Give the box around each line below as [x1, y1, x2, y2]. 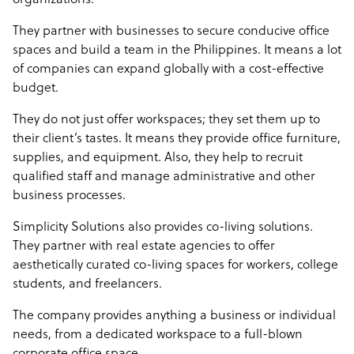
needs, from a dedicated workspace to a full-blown [13, 328, 303, 342]
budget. [13, 81, 58, 96]
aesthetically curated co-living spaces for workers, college [13, 258, 338, 273]
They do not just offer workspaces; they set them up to [13, 113, 320, 127]
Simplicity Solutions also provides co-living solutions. [13, 220, 313, 235]
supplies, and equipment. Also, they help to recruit [13, 151, 303, 165]
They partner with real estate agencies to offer [13, 239, 275, 254]
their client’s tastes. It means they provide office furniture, [13, 132, 341, 146]
